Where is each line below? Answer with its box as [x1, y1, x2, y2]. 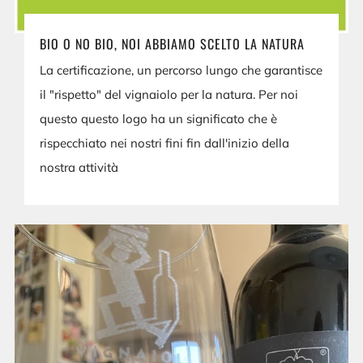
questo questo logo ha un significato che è [40, 110, 278, 126]
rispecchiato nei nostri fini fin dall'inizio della [40, 135, 290, 151]
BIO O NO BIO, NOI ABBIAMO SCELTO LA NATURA [40, 33, 305, 53]
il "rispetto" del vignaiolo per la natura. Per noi [40, 86, 299, 102]
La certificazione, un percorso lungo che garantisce [40, 62, 323, 78]
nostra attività [40, 159, 119, 175]
